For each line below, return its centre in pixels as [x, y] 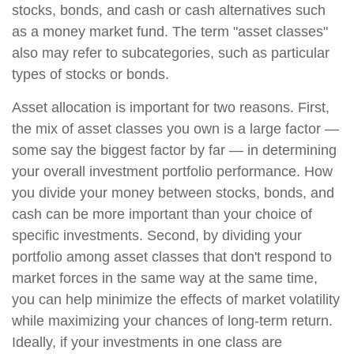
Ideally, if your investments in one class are [147, 342]
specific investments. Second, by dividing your [157, 235]
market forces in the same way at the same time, [165, 278]
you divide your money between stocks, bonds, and [173, 192]
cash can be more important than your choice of [162, 214]
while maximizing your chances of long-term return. [172, 320]
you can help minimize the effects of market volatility [176, 299]
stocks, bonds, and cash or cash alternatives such [169, 10]
